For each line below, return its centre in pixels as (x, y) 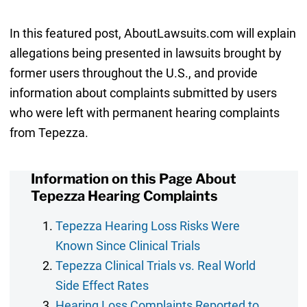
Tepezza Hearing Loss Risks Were (148, 226)
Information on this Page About (134, 179)
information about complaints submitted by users (143, 93)
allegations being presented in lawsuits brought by (145, 53)
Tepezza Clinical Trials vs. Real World (156, 266)
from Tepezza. (49, 133)
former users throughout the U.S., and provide (133, 73)
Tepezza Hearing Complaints (124, 196)
